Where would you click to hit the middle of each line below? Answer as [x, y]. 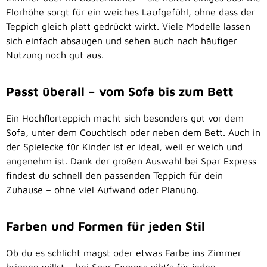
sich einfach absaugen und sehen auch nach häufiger [122, 41]
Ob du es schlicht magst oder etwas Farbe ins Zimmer [124, 253]
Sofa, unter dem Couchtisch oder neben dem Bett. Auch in [133, 133]
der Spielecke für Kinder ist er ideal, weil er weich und [124, 147]
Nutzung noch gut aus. [55, 55]
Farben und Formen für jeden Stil [105, 226]
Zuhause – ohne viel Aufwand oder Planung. [103, 190]
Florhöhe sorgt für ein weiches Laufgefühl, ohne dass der [131, 12]
